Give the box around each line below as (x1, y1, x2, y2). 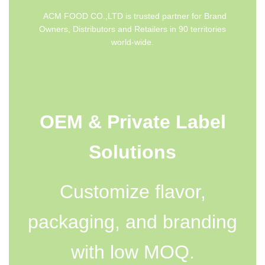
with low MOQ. (70, 241, 195, 263)
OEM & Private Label (39, 111, 226, 133)
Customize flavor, (59, 181, 206, 203)
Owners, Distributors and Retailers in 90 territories (39, 24, 226, 34)
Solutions (89, 141, 176, 163)
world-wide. (111, 37, 154, 47)
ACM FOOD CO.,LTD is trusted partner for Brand (38, 11, 227, 21)
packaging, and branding (28, 211, 237, 233)
